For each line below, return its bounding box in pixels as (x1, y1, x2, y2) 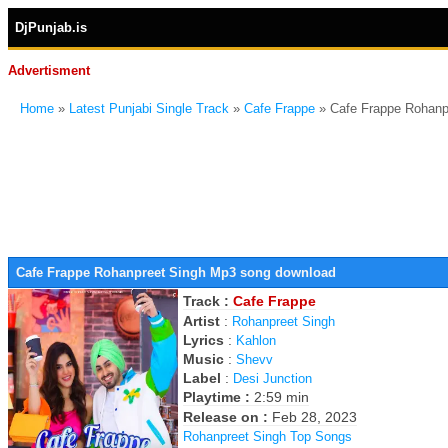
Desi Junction (233, 371, 312, 386)
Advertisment (8, 63, 90, 78)
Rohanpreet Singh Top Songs (183, 429, 352, 444)
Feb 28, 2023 (272, 409, 357, 425)
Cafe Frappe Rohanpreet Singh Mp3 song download (16, 265, 336, 280)
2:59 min (254, 389, 309, 405)
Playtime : (183, 389, 254, 405)
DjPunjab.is (15, 20, 87, 35)
